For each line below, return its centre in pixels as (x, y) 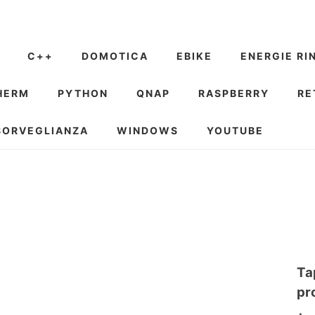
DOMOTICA (115, 56)
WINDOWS (148, 130)
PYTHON (83, 93)
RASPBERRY (234, 93)
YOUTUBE (235, 130)
